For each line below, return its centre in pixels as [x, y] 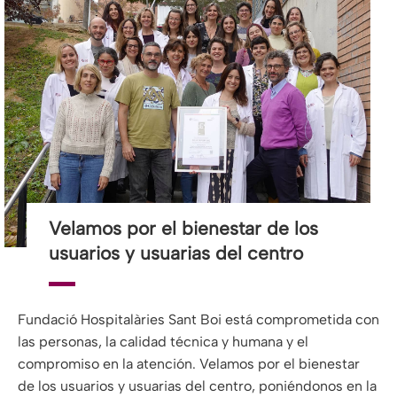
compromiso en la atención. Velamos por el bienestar [189, 364]
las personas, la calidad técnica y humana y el [163, 342]
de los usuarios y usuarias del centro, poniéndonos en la [197, 386]
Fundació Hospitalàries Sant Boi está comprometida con [198, 320]
